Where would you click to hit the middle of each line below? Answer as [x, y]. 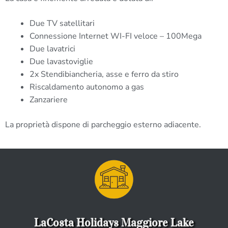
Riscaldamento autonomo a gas [87, 87]
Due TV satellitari [62, 23]
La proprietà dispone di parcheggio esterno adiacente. [103, 124]
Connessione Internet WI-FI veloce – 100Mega [116, 36]
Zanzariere [49, 99]
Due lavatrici [52, 49]
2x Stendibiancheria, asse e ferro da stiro [104, 74]
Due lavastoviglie [62, 61]
